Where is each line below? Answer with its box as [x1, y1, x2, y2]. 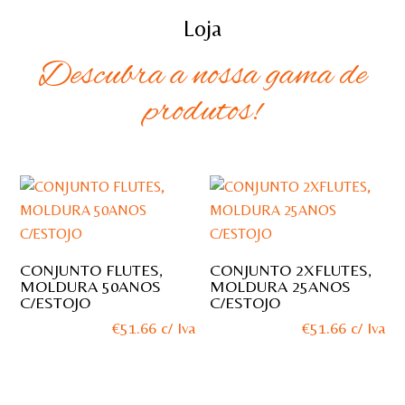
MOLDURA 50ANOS [20, 277, 162, 297]
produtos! [145, 89, 260, 136]
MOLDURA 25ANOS [210, 277, 352, 297]
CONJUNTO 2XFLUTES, [210, 260, 372, 280]
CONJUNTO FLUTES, [20, 260, 164, 280]
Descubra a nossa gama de [38, 53, 367, 99]
